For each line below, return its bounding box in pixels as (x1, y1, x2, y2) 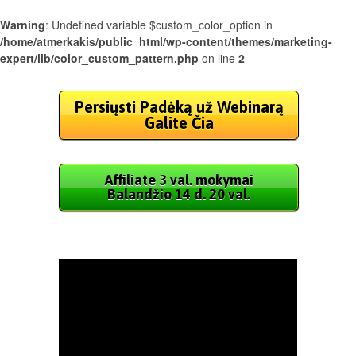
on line (199, 50, 238, 66)
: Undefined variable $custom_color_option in (45, 17, 273, 33)
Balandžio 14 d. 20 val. (107, 186, 250, 203)
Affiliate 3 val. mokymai (104, 172, 253, 188)
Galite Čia (144, 114, 214, 132)
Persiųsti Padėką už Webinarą (74, 98, 284, 116)
